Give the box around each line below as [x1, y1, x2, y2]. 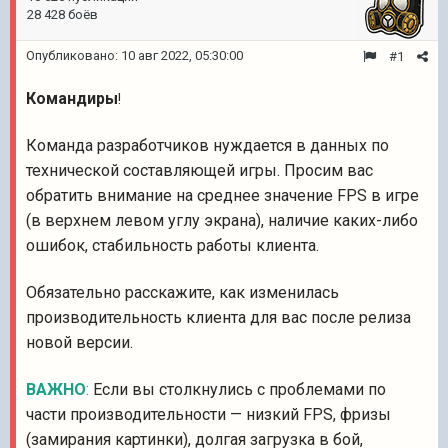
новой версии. [26, 333, 133, 352]
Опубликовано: [26, 48, 121, 63]
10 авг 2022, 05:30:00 [121, 48, 243, 63]
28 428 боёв [27, 7, 98, 22]
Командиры [26, 89, 118, 108]
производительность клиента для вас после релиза [26, 308, 411, 327]
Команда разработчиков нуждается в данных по [26, 136, 389, 155]
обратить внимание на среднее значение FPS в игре [26, 186, 419, 205]
